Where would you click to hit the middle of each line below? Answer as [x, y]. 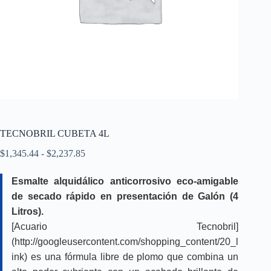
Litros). [28, 212]
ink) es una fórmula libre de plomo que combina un [125, 257]
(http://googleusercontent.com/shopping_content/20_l [125, 242]
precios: [100, 175]
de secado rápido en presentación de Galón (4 [125, 197]
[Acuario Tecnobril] [125, 227]
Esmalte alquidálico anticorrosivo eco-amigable [125, 181]
